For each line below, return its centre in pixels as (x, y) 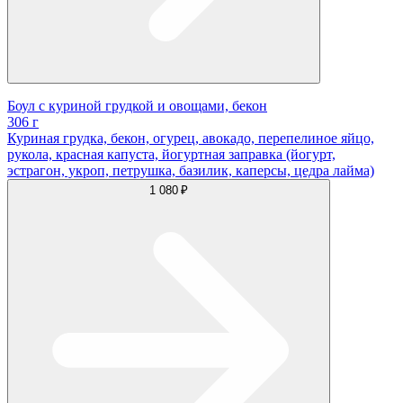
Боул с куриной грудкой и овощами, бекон (137, 106)
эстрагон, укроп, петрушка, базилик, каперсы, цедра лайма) (191, 171)
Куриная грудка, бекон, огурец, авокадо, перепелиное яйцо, (191, 139)
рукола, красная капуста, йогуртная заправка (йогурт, (171, 155)
